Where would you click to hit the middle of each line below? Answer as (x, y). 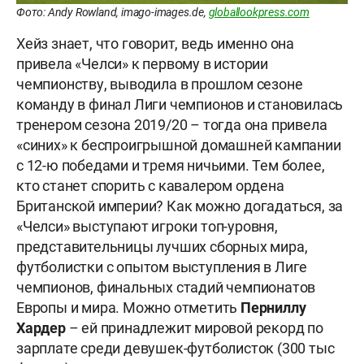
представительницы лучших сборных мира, (162, 247)
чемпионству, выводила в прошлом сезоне (160, 84)
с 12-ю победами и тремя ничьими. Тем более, (171, 166)
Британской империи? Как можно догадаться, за (180, 206)
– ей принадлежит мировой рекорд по (194, 328)
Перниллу (273, 308)
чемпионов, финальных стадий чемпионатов (166, 288)
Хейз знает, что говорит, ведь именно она (155, 44)
